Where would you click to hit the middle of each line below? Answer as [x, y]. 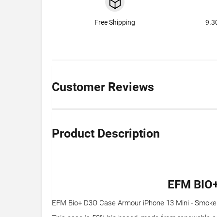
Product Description [106, 134]
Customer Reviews [103, 87]
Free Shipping [115, 23]
